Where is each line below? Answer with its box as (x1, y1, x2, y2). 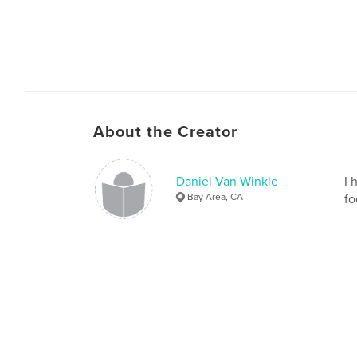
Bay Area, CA (187, 190, 243, 202)
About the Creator (93, 122, 237, 142)
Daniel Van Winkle (176, 173, 278, 190)
